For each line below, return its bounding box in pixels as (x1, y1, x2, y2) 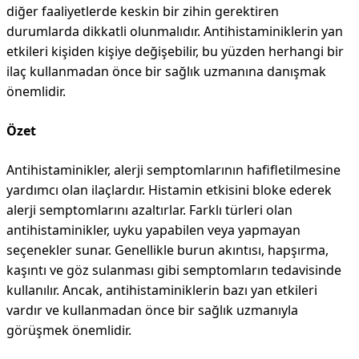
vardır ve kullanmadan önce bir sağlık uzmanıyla (6, 301, 298, 319)
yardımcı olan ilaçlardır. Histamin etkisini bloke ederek (6, 181, 332, 199)
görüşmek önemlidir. (6, 321, 131, 339)
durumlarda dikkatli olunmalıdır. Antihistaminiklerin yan (6, 22, 343, 40)
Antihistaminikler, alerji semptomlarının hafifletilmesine (6, 161, 341, 179)
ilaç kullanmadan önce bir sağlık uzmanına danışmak (6, 63, 326, 80)
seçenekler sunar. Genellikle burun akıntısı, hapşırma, (6, 241, 329, 259)
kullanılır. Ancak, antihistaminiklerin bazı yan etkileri (6, 281, 317, 299)
